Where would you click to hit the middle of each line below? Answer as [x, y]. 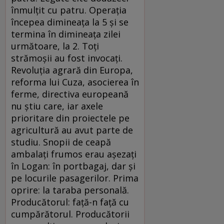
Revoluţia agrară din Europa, [72, 70]
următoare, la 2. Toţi [55, 46]
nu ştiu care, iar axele [57, 106]
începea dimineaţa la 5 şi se [70, 22]
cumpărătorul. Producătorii [70, 214]
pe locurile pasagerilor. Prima [75, 178]
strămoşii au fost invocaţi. [67, 58]
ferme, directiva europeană [70, 94]
